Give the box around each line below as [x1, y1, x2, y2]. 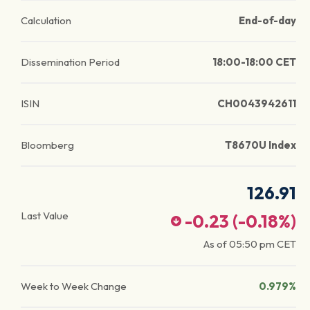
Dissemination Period [21, 55, 120, 69]
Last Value [21, 209, 69, 222]
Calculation [21, 14, 71, 27]
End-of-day [239, 14, 296, 27]
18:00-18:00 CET [212, 55, 296, 69]
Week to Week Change [21, 280, 127, 293]
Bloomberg [21, 138, 74, 152]
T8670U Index [225, 138, 296, 152]
